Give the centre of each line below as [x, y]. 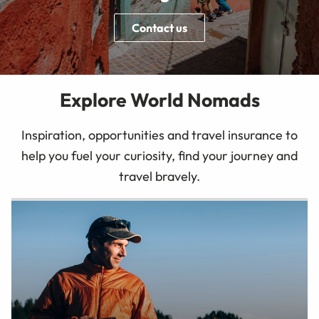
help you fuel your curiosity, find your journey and [159, 156]
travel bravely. [159, 177]
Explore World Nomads [159, 99]
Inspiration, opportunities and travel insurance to [159, 135]
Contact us [159, 27]
